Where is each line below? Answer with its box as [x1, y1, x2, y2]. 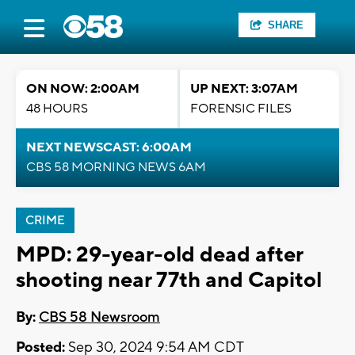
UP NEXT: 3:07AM [190, 81, 298, 97]
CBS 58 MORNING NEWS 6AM [26, 159, 206, 175]
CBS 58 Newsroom [39, 308, 160, 327]
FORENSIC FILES [190, 101, 292, 116]
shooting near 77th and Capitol [16, 266, 322, 294]
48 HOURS [26, 101, 88, 116]
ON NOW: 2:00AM [26, 81, 139, 97]
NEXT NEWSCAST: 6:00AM [26, 139, 192, 155]
